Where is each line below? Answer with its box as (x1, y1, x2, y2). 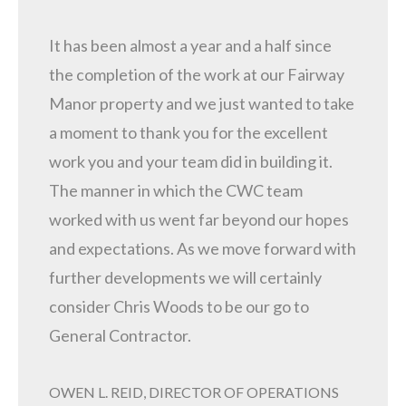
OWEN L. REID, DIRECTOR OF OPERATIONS (49, 383, 339, 401)
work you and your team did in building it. (49, 151, 333, 172)
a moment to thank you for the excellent (49, 122, 328, 143)
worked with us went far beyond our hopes (49, 209, 349, 230)
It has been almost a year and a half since (49, 35, 332, 56)
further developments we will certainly (49, 267, 322, 288)
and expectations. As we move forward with (49, 238, 356, 259)
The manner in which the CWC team (49, 180, 303, 201)
